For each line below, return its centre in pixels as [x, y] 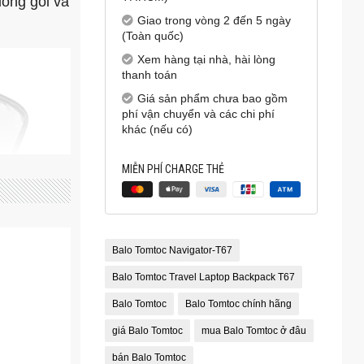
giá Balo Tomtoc [147, 330]
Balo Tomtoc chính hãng [238, 303]
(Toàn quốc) [152, 36]
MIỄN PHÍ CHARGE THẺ [173, 169]
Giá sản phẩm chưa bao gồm [212, 99]
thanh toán [149, 75]
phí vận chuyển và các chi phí [198, 114]
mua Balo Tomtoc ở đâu [253, 330]
